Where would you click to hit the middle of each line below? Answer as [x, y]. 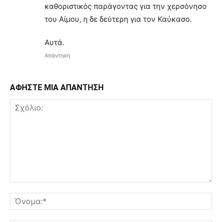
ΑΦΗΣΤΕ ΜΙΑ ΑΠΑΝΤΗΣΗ [57, 87]
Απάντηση [57, 55]
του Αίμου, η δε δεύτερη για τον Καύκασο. [118, 19]
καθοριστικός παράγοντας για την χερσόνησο [126, 6]
